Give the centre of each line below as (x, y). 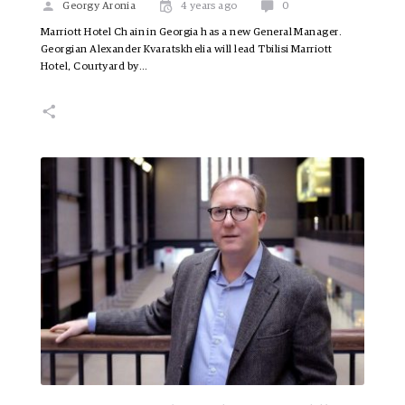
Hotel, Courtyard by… (94, 67)
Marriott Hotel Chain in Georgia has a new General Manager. (192, 33)
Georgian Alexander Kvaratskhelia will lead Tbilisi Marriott (187, 50)
